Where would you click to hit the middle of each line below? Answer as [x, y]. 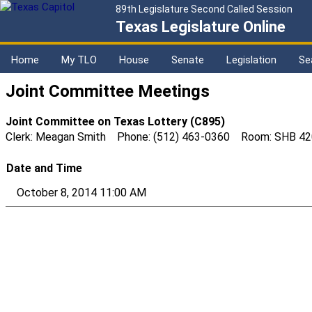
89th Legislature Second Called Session [204, 9]
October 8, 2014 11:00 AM [81, 193]
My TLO [79, 60]
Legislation [251, 60]
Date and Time [44, 169]
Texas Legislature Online [201, 27]
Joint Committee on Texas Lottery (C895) [115, 122]
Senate [188, 60]
